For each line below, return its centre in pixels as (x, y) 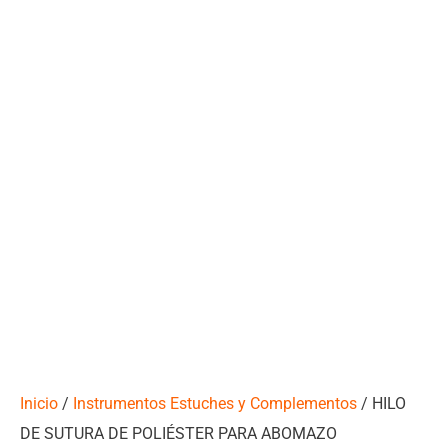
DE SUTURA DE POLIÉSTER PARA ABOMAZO (178, 433)
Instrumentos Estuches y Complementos (215, 403)
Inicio (39, 403)
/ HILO (381, 403)
